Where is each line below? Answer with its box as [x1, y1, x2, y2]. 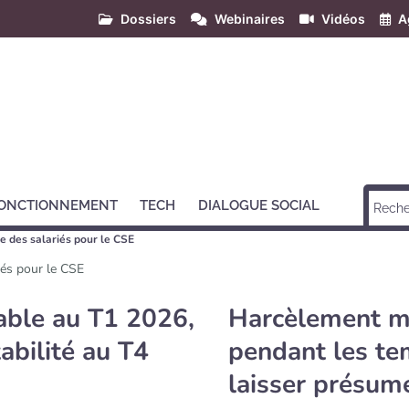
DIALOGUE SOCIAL [197, 197, 320, 214]
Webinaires [215, 11, 285, 26]
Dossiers [121, 11, 176, 26]
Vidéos [321, 11, 365, 26]
